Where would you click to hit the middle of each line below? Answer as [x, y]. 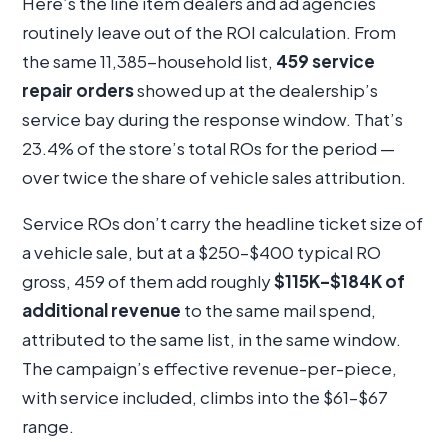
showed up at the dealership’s [256, 90]
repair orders [78, 90]
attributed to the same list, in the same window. [211, 339]
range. [48, 426]
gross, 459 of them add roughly [148, 281]
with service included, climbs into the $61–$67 [205, 397]
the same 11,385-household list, [149, 61]
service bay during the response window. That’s [212, 119]
